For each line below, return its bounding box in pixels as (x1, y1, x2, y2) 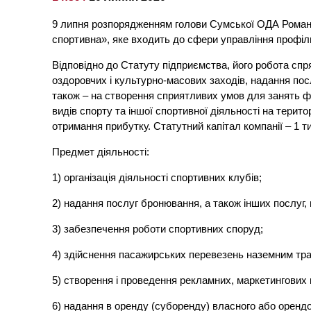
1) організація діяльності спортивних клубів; (52, 171, 262, 184)
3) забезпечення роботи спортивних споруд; (52, 223, 264, 235)
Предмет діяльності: (52, 146, 150, 158)
